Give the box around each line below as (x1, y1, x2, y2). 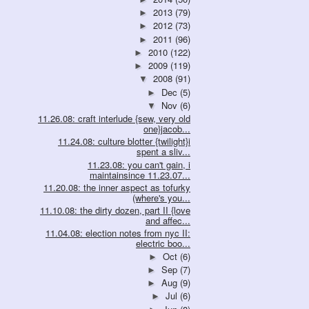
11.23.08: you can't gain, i (88, 157, 190, 171)
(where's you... (132, 190, 190, 204)
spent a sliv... (137, 145, 190, 159)
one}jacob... (143, 122, 190, 136)
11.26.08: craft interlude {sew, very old (38, 112, 190, 126)
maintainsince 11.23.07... (90, 168, 190, 181)
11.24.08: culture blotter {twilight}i (58, 134, 190, 148)
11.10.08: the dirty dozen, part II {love (40, 203, 190, 217)
